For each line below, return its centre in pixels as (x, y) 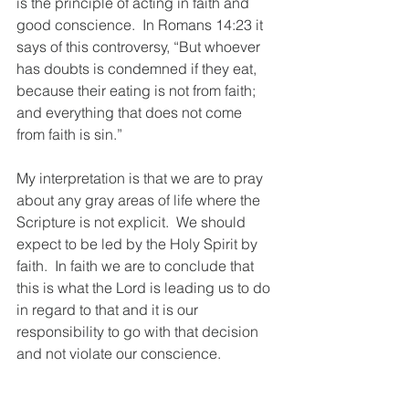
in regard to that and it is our (109, 309)
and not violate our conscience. (122, 353)
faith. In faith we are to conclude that (137, 266)
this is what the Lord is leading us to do (145, 288)
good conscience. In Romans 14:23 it (142, 25)
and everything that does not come (131, 112)
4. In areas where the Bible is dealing (141, 397)
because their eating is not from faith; (138, 90)
